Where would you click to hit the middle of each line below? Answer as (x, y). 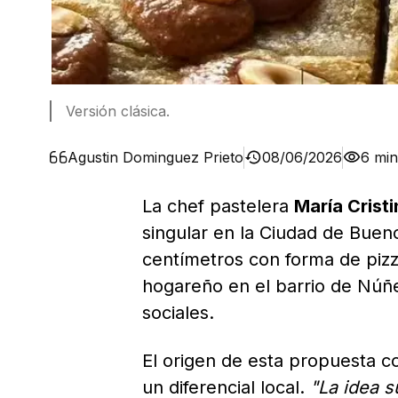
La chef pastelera (218, 207)
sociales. (178, 313)
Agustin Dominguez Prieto (155, 157)
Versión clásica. (118, 111)
